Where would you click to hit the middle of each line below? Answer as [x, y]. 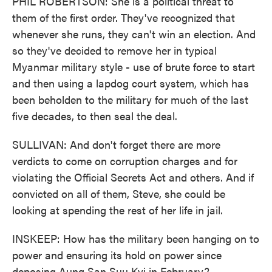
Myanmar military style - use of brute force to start [134, 66]
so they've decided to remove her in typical [114, 50]
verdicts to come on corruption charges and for [125, 161]
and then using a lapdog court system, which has [131, 83]
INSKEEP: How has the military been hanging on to [136, 238]
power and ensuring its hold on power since [117, 255]
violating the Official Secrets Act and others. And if [133, 177]
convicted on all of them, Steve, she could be [119, 193]
